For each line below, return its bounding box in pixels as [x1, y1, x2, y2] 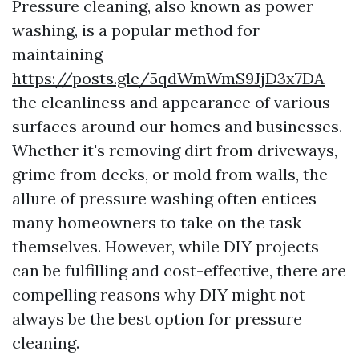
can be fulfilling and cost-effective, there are [12, 260, 346, 280]
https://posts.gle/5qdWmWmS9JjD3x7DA [12, 68, 325, 88]
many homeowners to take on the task [12, 212, 301, 232]
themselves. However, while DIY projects [12, 236, 319, 256]
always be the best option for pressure [12, 309, 302, 329]
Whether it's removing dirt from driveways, [12, 140, 337, 160]
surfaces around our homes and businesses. [12, 116, 342, 136]
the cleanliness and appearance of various [12, 92, 330, 112]
